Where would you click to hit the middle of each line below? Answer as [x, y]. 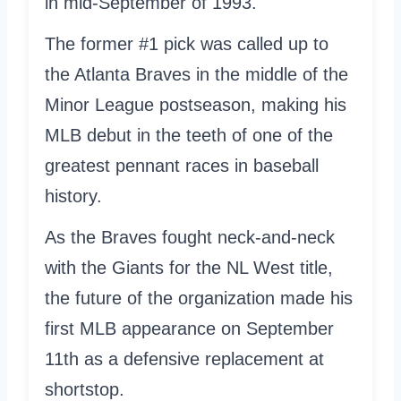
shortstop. [85, 389]
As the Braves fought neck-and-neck [190, 237]
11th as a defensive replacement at [184, 358]
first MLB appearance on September [189, 328]
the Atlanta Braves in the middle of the [196, 74]
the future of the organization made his [199, 298]
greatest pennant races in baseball [182, 165]
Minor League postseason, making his [196, 104]
